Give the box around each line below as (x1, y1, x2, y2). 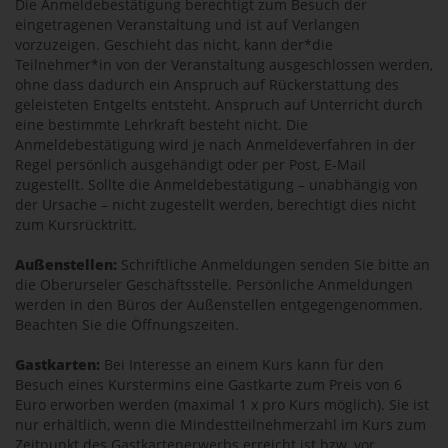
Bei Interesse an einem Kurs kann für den (100, 355, 384, 374)
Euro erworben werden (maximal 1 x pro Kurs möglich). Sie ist (15, 395, 429, 414)
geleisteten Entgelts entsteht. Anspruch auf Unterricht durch (15, 95, 423, 114)
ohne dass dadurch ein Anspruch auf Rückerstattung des (15, 75, 399, 94)
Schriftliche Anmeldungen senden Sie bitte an (117, 255, 430, 274)
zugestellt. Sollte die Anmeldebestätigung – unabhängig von (15, 175, 418, 194)
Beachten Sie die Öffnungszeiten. (15, 315, 239, 334)
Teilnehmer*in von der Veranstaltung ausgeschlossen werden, (15, 55, 433, 74)
